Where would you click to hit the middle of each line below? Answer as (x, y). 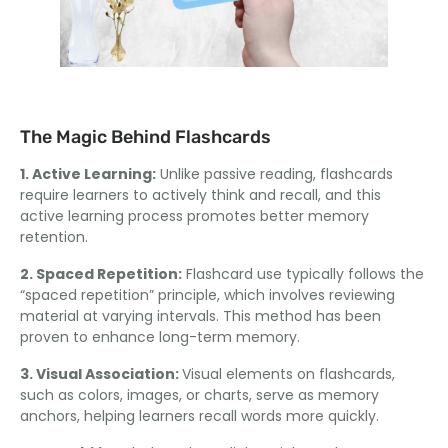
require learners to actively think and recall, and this (200, 194)
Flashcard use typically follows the (303, 273)
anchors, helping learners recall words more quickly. (199, 415)
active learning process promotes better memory (194, 215)
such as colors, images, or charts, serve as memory (199, 394)
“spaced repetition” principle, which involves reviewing (207, 294)
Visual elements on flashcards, (288, 373)
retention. (54, 236)
